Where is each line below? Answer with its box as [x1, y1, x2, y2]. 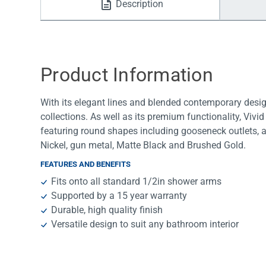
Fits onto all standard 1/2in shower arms [51, 176, 222, 188]
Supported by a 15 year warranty [51, 190, 188, 202]
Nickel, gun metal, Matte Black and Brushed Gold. [40, 140, 246, 151]
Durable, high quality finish [51, 204, 163, 216]
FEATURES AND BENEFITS [40, 160, 131, 169]
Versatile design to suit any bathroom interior [51, 218, 239, 230]
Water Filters [57, 12, 109, 23]
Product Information [40, 64, 213, 87]
